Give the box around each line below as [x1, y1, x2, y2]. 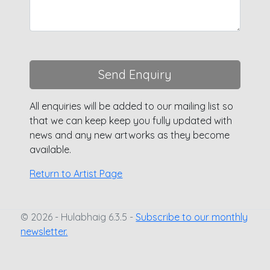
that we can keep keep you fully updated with [30, 115, 233, 127]
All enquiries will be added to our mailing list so [30, 100, 234, 113]
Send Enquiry [98, 67, 172, 83]
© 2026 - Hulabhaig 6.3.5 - [20, 211, 136, 224]
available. [30, 143, 72, 156]
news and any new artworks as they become [30, 129, 230, 142]
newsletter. [20, 225, 68, 238]
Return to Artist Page [30, 168, 123, 180]
